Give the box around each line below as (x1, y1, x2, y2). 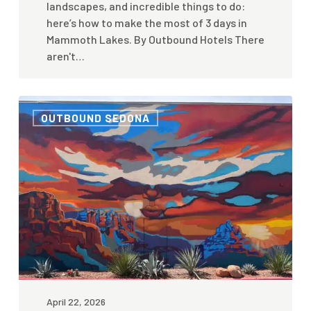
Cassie (17, 96, 51, 110)
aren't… (46, 49, 85, 62)
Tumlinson (17, 112, 70, 126)
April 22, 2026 (46, 295, 106, 308)
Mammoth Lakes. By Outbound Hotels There (46, 32, 264, 46)
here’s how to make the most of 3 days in (46, 15, 247, 29)
